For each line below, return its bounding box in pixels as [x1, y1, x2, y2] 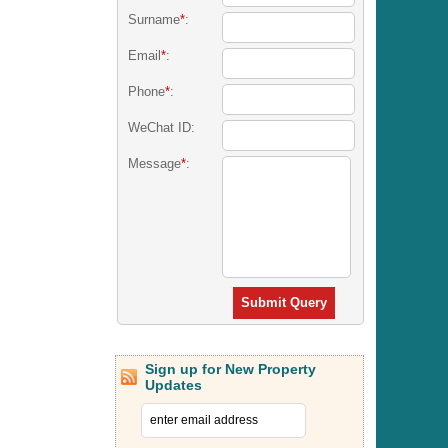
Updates [145, 376, 203, 393]
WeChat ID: [127, 119, 195, 135]
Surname [127, 11, 180, 27]
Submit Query [241, 294, 328, 310]
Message [127, 155, 181, 171]
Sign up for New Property [145, 360, 317, 377]
